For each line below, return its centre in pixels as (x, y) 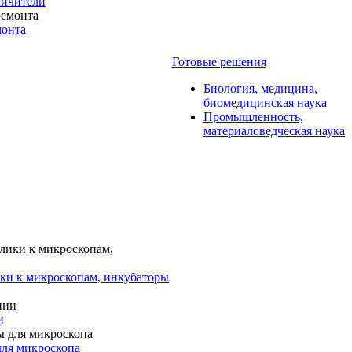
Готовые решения (219, 62)
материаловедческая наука (274, 131)
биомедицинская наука (265, 103)
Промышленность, (253, 117)
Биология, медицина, (260, 88)
